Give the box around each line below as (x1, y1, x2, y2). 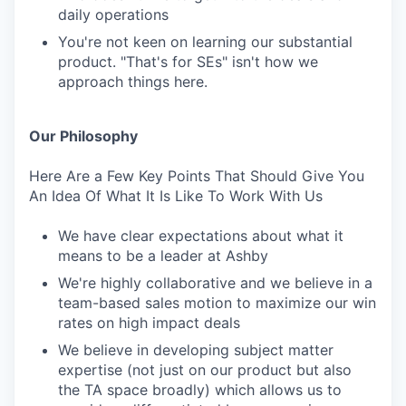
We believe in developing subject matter (58, 341, 333, 359)
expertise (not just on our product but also (58, 361, 352, 379)
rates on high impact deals (58, 314, 240, 332)
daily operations (58, 5, 169, 24)
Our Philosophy (29, 127, 138, 145)
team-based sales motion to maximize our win (58, 294, 376, 312)
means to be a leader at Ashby (58, 246, 268, 265)
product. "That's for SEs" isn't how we (58, 53, 318, 71)
